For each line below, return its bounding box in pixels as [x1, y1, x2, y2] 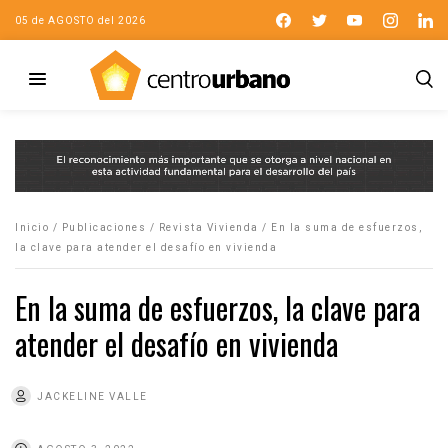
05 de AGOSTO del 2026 [15, 14, 146, 26]
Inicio [15, 221, 49, 233]
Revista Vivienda [158, 221, 259, 233]
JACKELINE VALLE [37, 390, 148, 402]
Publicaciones [61, 221, 146, 233]
